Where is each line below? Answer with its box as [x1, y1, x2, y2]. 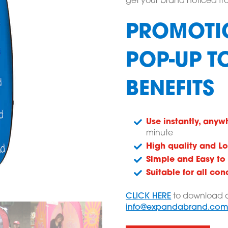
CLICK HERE [126, 192, 172, 201]
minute [146, 129, 174, 137]
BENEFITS [126, 80, 215, 100]
